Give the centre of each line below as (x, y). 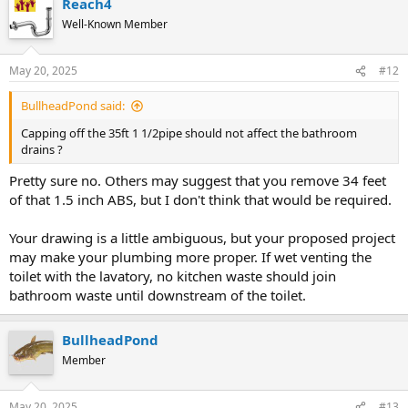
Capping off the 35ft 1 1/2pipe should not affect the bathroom (189, 133)
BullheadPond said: (73, 106)
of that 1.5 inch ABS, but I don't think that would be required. (200, 199)
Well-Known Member (115, 24)
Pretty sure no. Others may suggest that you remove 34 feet (198, 180)
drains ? (42, 149)
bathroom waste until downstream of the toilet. (158, 295)
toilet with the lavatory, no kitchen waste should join (173, 275)
